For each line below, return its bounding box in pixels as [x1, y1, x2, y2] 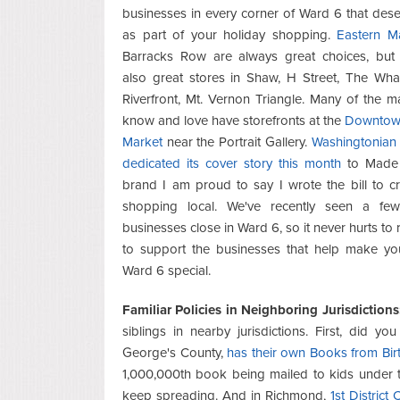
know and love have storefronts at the [122, 112, 346, 129]
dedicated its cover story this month [122, 154, 341, 171]
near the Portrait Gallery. [162, 133, 312, 150]
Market [122, 133, 162, 150]
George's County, [122, 344, 228, 361]
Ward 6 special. [122, 262, 211, 279]
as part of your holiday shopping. [122, 26, 337, 43]
